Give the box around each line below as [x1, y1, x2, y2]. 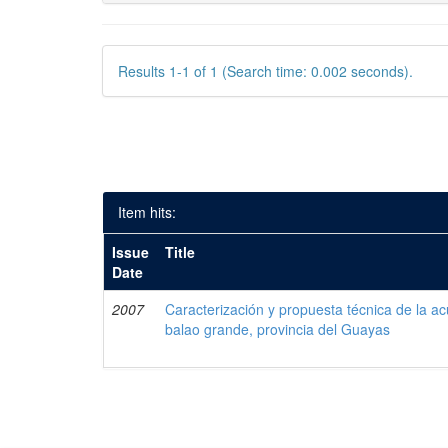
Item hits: [118, 202, 176, 222]
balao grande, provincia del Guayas [165, 319, 391, 339]
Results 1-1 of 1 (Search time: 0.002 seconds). [118, 61, 413, 81]
